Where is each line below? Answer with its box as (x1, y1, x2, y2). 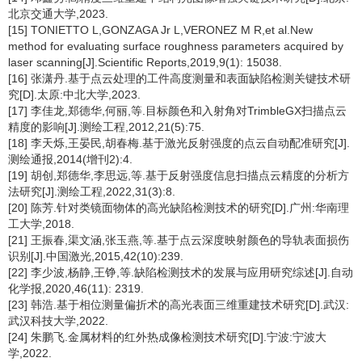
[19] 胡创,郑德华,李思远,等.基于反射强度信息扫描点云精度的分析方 (8, 169, 349, 182)
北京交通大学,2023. (8, 7, 108, 20)
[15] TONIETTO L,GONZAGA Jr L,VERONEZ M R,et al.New (8, 23, 313, 36)
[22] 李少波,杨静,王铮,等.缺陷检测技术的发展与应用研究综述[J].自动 (8, 266, 353, 279)
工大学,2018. (8, 217, 74, 230)
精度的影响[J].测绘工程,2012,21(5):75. (8, 120, 204, 133)
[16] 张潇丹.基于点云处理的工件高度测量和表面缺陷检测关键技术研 (8, 72, 351, 85)
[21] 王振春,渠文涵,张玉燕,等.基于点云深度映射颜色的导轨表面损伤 (8, 234, 349, 246)
